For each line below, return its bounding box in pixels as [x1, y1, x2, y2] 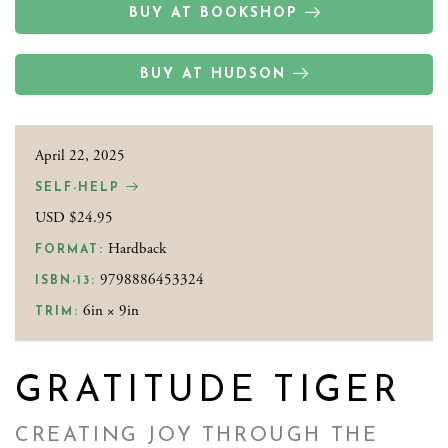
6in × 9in [79, 300, 139, 320]
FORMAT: [35, 243, 104, 256]
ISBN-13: [35, 274, 96, 287]
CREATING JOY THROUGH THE [15, 425, 379, 446]
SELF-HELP [35, 181, 126, 194]
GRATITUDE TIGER [15, 373, 402, 410]
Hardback [104, 238, 166, 258]
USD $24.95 [35, 207, 113, 227]
